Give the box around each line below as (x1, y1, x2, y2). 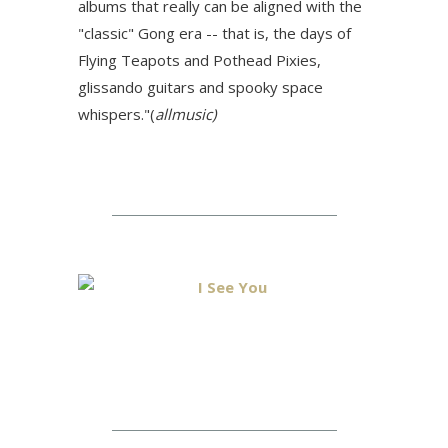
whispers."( (78, 104, 155, 124)
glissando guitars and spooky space (78, 77, 323, 97)
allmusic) (155, 104, 216, 124)
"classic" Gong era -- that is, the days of (78, 23, 351, 43)
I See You (198, 277, 267, 297)
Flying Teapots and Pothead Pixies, (78, 50, 321, 70)
